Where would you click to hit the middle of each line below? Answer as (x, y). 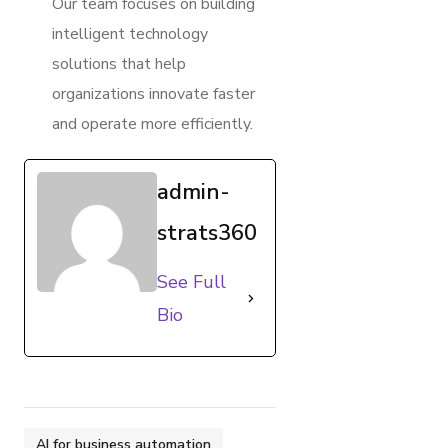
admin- (193, 191)
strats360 (207, 232)
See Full (191, 281)
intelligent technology (130, 33)
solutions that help (119, 63)
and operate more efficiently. (152, 123)
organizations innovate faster (153, 93)
